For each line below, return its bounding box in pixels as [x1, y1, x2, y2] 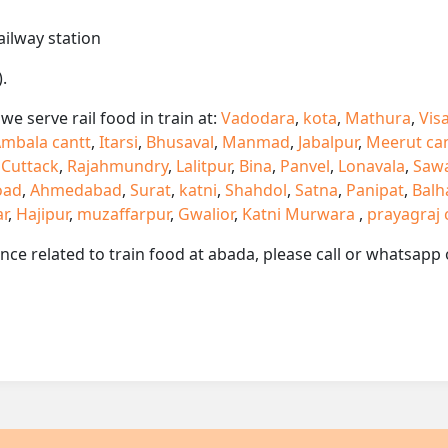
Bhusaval [146, 130, 214, 153]
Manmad [222, 130, 290, 153]
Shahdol [225, 178, 287, 201]
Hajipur [16, 202, 69, 225]
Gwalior [178, 202, 234, 225]
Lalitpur [176, 154, 231, 177]
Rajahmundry [67, 154, 168, 177]
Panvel [280, 154, 330, 177]
